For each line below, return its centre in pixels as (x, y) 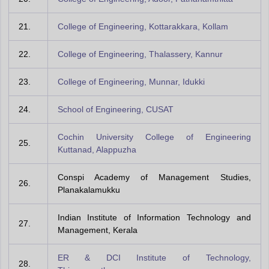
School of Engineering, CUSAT (115, 109)
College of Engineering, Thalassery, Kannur (140, 54)
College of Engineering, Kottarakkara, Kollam (143, 26)
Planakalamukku (89, 190)
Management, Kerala (97, 230)
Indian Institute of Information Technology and (154, 217)
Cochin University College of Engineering (154, 137)
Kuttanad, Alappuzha (97, 150)
